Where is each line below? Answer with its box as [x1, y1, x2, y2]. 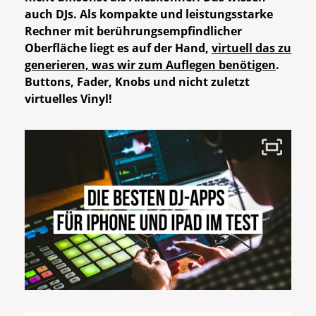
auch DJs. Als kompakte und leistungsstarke [25, 6, 273, 23]
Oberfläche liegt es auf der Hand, [25, 40, 212, 56]
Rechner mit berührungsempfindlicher [25, 23, 242, 39]
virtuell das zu [212, 40, 291, 56]
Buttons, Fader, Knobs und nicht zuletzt [25, 74, 250, 90]
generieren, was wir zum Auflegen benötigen [25, 57, 276, 73]
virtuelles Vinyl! [25, 91, 112, 107]
